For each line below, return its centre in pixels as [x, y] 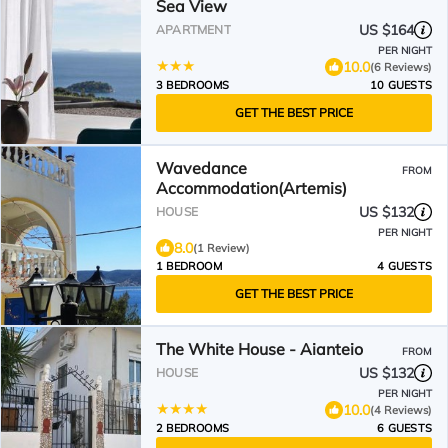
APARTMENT [193, 29]
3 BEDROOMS [192, 85]
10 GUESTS [401, 85]
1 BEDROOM [189, 266]
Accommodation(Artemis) [251, 188]
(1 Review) [221, 248]
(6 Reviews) [401, 66]
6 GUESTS [404, 428]
